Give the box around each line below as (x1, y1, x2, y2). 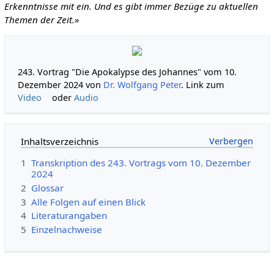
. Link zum (181, 78, 225, 91)
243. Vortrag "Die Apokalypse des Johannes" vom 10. (18, 65, 237, 78)
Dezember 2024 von (18, 78, 104, 91)
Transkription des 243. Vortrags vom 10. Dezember (31, 157, 251, 169)
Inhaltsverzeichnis (20, 135, 98, 148)
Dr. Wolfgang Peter (103, 78, 182, 91)
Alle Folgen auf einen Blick (31, 195, 146, 208)
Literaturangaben (31, 209, 107, 222)
